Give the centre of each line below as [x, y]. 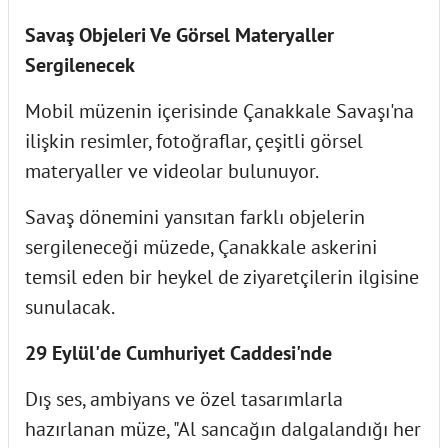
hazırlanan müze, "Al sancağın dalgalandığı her [223, 428]
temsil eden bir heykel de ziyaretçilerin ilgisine [222, 276]
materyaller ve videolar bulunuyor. [172, 170]
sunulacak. [70, 306]
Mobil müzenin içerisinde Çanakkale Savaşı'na [219, 110]
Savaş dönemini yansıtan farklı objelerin [195, 216]
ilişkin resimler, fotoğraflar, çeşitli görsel [194, 140]
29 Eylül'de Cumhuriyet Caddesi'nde [178, 352]
